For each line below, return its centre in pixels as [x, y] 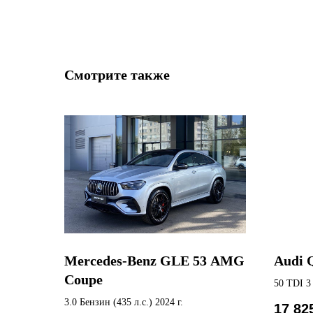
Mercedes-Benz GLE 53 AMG [154, 260]
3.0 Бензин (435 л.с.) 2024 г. [124, 302]
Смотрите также [117, 75]
